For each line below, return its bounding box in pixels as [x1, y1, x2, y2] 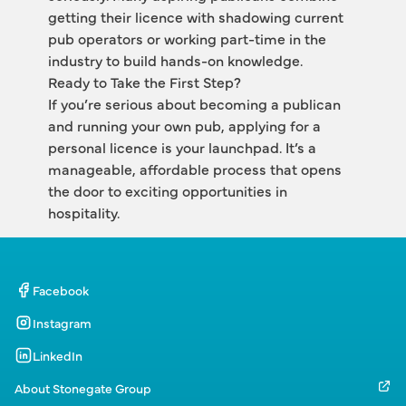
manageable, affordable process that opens [47, 159, 342, 179]
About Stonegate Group [14, 379, 151, 397]
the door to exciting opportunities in [47, 180, 287, 200]
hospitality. [47, 202, 120, 222]
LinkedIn [33, 346, 82, 364]
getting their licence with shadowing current [47, 6, 343, 26]
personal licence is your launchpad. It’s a [47, 137, 316, 157]
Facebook [33, 281, 89, 299]
